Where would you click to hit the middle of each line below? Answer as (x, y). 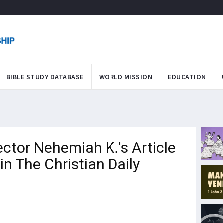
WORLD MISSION (125, 76)
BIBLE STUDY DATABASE (45, 76)
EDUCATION (187, 76)
